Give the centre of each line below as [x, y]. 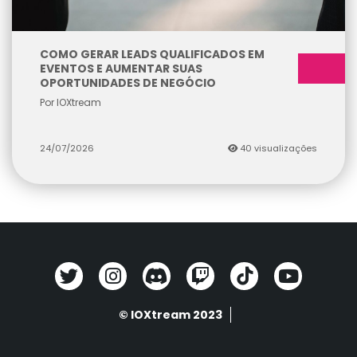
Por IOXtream [71, 102]
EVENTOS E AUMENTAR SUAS [121, 68]
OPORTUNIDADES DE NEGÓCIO [128, 82]
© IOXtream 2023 [170, 314]
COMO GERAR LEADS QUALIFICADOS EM [152, 54]
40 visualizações [277, 148]
